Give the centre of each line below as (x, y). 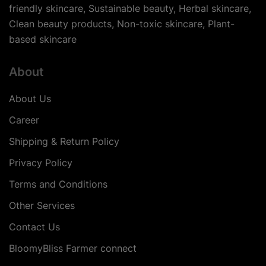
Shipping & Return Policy (64, 142)
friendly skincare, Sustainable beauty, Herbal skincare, (130, 9)
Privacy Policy (41, 163)
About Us (30, 99)
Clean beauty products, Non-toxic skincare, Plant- (122, 24)
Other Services (42, 206)
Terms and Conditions (58, 184)
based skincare (43, 39)
